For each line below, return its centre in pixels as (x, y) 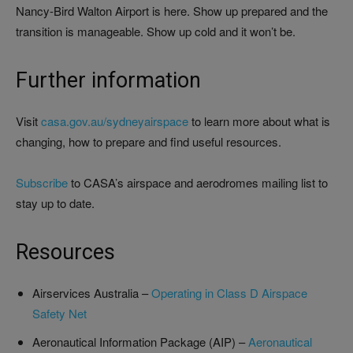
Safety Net (59, 314)
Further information (108, 81)
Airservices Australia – (92, 293)
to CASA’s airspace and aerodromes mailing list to (198, 183)
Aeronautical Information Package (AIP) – (140, 342)
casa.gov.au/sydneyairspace (115, 121)
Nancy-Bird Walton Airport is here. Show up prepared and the (172, 11)
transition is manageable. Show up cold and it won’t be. (156, 32)
